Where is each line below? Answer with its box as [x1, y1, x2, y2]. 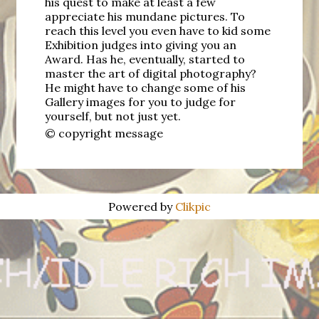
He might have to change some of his [44, 80, 246, 95]
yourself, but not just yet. [44, 109, 181, 123]
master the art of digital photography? [44, 66, 256, 80]
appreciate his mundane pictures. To [44, 9, 245, 23]
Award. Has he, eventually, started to [44, 52, 245, 66]
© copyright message [44, 126, 163, 140]
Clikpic [175, 199, 211, 214]
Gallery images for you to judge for [44, 95, 236, 109]
